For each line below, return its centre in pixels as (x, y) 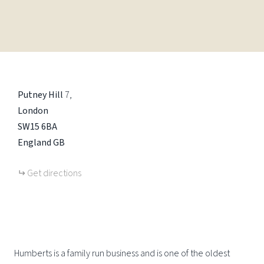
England (34, 143)
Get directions (54, 173)
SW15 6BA (37, 127)
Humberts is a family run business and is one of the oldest (122, 253)
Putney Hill (40, 95)
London (33, 111)
